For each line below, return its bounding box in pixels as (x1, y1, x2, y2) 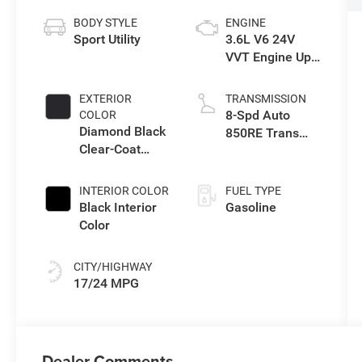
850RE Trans (225, 124, 299, 141)
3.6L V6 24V (225, 31, 295, 47)
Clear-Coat (79, 141, 141, 157)
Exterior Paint (79, 158, 158, 175)
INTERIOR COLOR (79, 183, 170, 197)
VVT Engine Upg (225, 48, 318, 65)
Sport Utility (74, 31, 141, 47)
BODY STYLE (74, 15, 138, 29)
